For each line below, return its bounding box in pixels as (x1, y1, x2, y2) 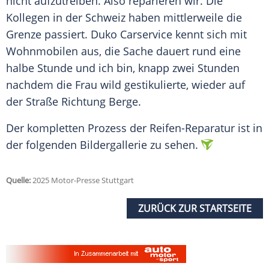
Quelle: (6, 175, 31, 186)
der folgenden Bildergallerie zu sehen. (6, 138, 198, 153)
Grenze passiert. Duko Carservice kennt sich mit (6, 27, 247, 42)
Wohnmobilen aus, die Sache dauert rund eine (6, 44, 241, 59)
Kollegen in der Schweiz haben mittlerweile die (6, 10, 242, 25)
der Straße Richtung (6, 94, 109, 109)
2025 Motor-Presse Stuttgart (31, 175, 134, 186)
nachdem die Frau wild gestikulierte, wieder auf (6, 77, 245, 92)
